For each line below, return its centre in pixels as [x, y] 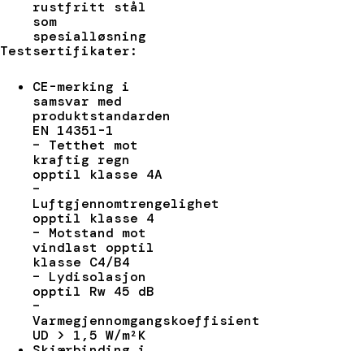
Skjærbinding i [89, 349]
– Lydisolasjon [89, 276]
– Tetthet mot [85, 145]
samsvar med [77, 101]
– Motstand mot [89, 232]
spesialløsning [89, 36]
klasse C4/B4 [81, 262]
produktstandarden [102, 115]
